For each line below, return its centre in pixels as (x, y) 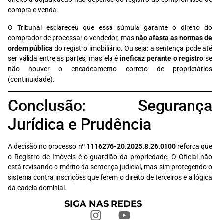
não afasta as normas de (174, 38)
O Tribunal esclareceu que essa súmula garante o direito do (110, 27)
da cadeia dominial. (37, 188)
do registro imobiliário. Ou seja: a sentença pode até (133, 48)
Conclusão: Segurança (110, 106)
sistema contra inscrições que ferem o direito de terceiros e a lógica (110, 178)
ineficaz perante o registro (162, 58)
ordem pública (30, 48)
